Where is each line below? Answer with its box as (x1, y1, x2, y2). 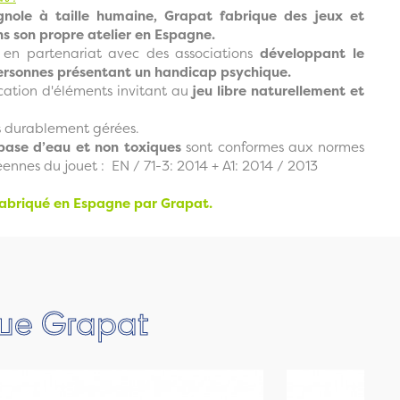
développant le (259, 43, 364, 62)
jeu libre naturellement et (187, 80, 364, 100)
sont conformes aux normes (180, 137, 364, 156)
